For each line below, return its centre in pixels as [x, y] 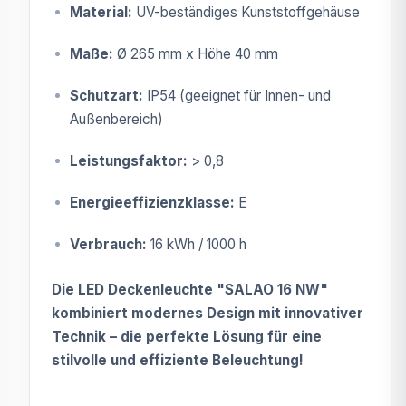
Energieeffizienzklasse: [152, 202]
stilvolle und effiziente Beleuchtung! [178, 360]
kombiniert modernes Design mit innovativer [208, 313]
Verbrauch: [108, 244]
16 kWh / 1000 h [197, 244]
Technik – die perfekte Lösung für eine [187, 336]
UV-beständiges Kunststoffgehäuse [246, 12]
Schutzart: [106, 95]
